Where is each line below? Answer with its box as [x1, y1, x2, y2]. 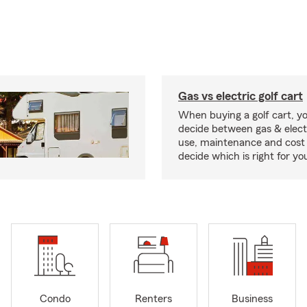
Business [232, 293, 273, 305]
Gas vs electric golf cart [178, 90, 303, 102]
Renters [135, 293, 172, 305]
